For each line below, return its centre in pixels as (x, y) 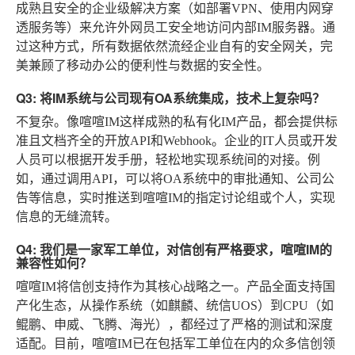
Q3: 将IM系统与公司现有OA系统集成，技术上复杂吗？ (170, 97)
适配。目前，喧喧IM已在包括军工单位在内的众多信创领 (176, 343)
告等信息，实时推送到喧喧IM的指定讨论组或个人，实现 (176, 197)
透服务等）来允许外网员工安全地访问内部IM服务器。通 (176, 27)
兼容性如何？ (54, 262)
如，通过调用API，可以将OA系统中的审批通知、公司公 (175, 178)
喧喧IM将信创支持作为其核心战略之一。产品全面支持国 (176, 286)
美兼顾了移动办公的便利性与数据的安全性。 (143, 65)
